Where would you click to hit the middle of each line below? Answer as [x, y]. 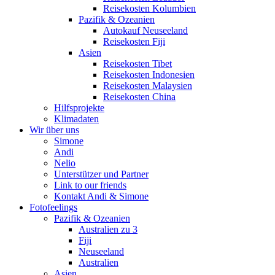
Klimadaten [76, 119]
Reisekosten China [139, 97]
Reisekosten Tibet [137, 64]
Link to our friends [90, 185]
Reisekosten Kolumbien [149, 9]
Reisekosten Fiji [134, 42]
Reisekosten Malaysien [148, 86]
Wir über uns [54, 130]
